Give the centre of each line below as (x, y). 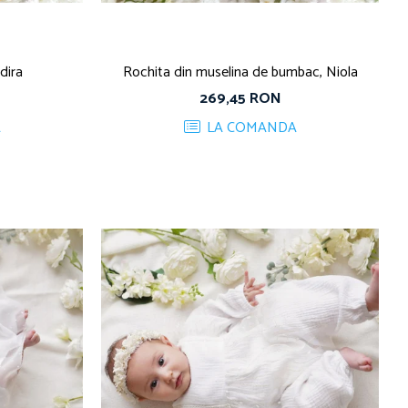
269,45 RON (240, 99)
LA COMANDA (250, 128)
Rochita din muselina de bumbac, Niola (240, 73)
